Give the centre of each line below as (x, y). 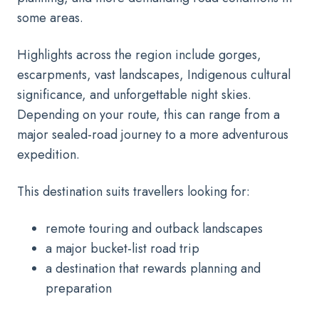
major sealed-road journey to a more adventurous (153, 134)
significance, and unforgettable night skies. (134, 94)
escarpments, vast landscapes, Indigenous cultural (154, 74)
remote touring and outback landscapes (154, 228)
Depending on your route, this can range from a (148, 114)
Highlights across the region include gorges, (139, 54)
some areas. (50, 17)
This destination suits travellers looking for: (134, 191)
